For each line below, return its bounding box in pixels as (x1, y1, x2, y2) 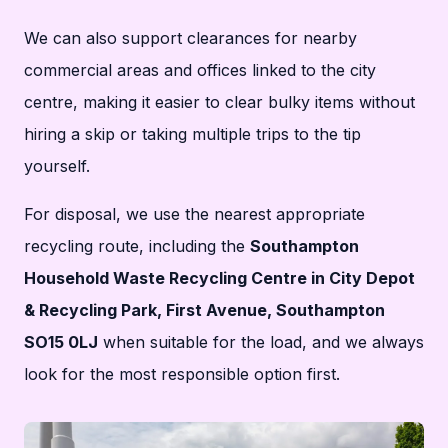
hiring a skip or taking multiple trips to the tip (24, 123, 361, 144)
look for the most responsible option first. (24, 363, 340, 384)
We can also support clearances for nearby (24, 27, 357, 48)
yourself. (24, 155, 90, 176)
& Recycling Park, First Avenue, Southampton (24, 299, 385, 320)
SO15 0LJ (24, 331, 98, 352)
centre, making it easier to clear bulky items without (24, 91, 415, 112)
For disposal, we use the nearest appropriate (24, 203, 365, 224)
